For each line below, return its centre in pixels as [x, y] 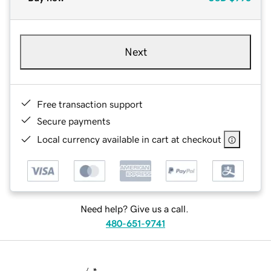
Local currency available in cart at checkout [129, 139]
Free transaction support [90, 104]
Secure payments [73, 121]
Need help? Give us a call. [134, 209]
